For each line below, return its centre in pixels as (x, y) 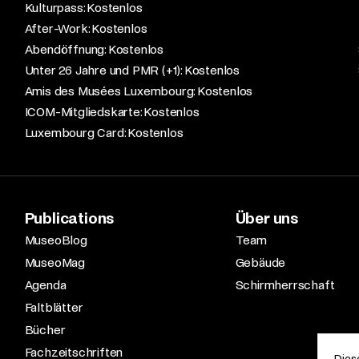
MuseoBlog (56, 240)
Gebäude (260, 262)
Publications (69, 218)
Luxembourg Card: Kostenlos (104, 133)
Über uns (266, 218)
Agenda (45, 285)
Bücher (45, 330)
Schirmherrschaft (285, 285)
